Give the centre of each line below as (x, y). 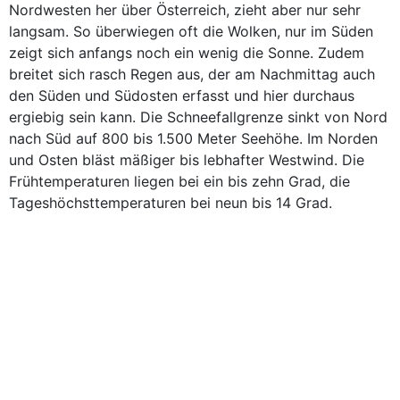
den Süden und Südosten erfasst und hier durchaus (182, 96)
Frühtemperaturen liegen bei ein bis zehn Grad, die (179, 181)
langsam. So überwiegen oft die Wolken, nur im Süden (191, 31)
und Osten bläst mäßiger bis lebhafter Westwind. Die (187, 160)
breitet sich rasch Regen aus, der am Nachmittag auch (192, 74)
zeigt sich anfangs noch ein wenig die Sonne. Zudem (187, 53)
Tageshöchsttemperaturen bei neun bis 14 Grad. (171, 203)
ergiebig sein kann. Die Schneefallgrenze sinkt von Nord (198, 117)
